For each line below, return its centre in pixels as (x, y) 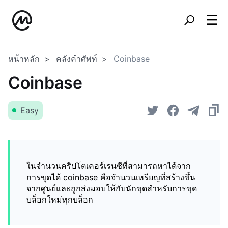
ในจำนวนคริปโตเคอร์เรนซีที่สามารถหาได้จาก (109, 166)
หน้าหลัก (24, 59)
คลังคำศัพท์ (77, 59)
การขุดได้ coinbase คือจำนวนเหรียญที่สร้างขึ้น (111, 177)
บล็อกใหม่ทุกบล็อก (60, 199)
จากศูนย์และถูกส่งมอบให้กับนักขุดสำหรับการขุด (112, 188)
